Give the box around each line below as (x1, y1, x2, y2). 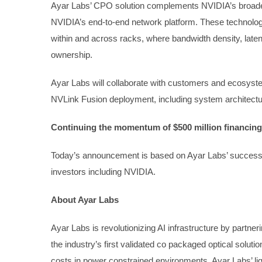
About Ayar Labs (51, 195, 119, 205)
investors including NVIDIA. (51, 167, 156, 177)
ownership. (51, 50, 92, 60)
